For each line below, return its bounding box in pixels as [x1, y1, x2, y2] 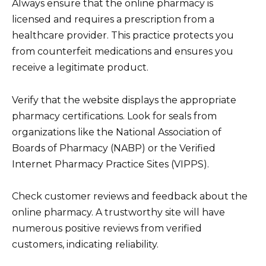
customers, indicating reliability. [12, 238, 159, 250]
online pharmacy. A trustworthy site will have [12, 206, 225, 218]
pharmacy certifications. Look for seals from [12, 110, 217, 122]
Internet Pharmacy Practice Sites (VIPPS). [12, 158, 209, 170]
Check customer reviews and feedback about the [12, 190, 248, 202]
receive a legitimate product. [12, 62, 148, 74]
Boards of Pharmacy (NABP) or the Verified [12, 142, 216, 154]
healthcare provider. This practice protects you [12, 30, 234, 42]
